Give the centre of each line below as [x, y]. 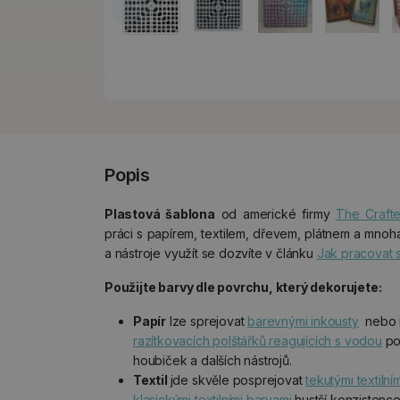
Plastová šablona [160, 214]
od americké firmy [275, 214]
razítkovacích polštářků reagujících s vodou [258, 341]
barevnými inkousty [303, 321]
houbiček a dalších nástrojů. [212, 360]
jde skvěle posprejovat [238, 380]
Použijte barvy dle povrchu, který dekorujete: [243, 287]
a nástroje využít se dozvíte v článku [211, 253]
